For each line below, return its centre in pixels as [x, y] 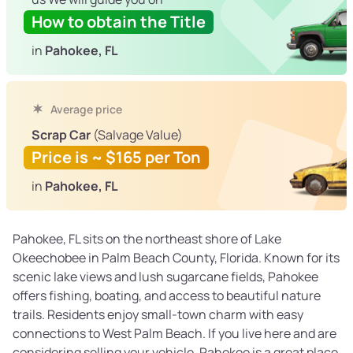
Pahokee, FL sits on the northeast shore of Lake [147, 239]
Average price [85, 110]
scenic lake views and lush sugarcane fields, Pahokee [165, 277]
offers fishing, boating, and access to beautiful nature [167, 296]
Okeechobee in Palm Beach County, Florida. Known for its [176, 258]
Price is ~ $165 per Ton [116, 158]
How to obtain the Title [119, 22]
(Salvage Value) [137, 135]
